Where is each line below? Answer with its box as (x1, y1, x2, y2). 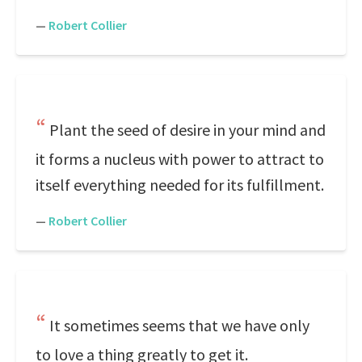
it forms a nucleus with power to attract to (36, 149, 324, 169)
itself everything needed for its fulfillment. (36, 175, 324, 195)
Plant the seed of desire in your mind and (49, 120, 326, 140)
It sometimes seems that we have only (49, 315, 309, 335)
